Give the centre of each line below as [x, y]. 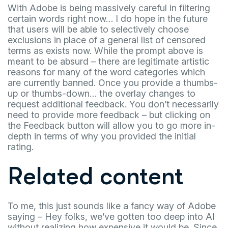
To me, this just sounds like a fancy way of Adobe [112, 206]
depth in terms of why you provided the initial [102, 136]
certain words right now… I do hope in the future [108, 19]
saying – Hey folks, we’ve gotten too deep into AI [111, 217]
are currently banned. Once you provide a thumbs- [113, 83]
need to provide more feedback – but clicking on [109, 115]
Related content [95, 177]
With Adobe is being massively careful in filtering [109, 8]
